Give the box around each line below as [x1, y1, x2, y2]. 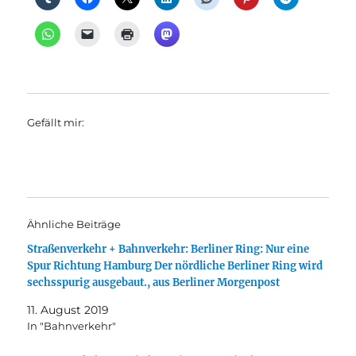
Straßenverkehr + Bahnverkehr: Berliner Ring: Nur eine [27, 242, 310, 256]
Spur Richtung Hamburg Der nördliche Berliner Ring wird [27, 259, 323, 273]
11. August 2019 [27, 303, 110, 317]
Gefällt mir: [27, 116, 85, 129]
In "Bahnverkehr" [27, 319, 117, 332]
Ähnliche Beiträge [27, 218, 122, 230]
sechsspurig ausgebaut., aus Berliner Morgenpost [27, 276, 281, 289]
